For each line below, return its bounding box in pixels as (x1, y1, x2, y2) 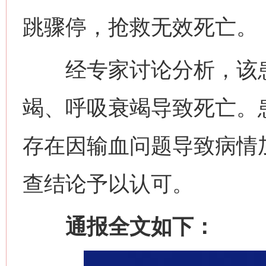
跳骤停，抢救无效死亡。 (23, 15, 258, 39)
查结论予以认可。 (23, 172, 194, 196)
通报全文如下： (23, 214, 215, 239)
